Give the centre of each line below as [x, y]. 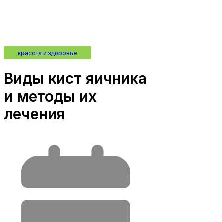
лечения [34, 114]
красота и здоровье [48, 53]
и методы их [50, 96]
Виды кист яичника [75, 78]
